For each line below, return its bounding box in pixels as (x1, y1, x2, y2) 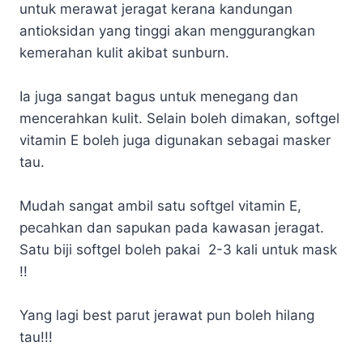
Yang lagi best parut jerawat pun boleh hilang (19, 306, 314, 323)
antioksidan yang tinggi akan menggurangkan (19, 22, 315, 39)
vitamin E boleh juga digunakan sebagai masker (19, 131, 331, 148)
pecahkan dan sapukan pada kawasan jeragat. (19, 219, 324, 236)
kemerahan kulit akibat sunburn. (19, 44, 229, 61)
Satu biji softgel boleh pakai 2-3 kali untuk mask (19, 241, 337, 258)
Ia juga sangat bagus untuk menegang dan (19, 88, 298, 105)
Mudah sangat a (19, 197, 126, 214)
